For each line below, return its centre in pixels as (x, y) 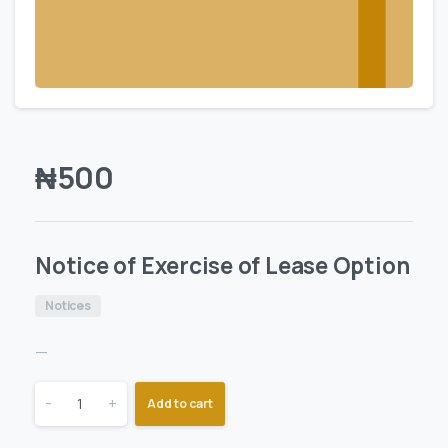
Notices (68, 306)
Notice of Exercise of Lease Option (222, 266)
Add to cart (180, 403)
